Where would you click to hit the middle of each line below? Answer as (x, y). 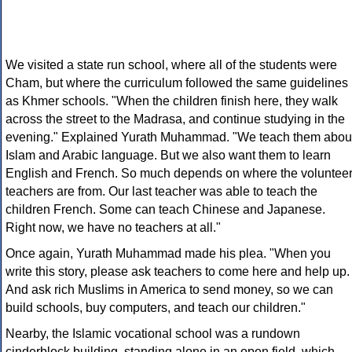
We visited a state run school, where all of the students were (171, 65)
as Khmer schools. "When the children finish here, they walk (172, 101)
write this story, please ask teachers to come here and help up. (178, 272)
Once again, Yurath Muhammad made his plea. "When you (168, 254)
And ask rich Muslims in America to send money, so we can (169, 290)
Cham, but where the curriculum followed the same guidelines (177, 83)
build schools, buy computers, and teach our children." (156, 308)
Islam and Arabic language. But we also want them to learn (168, 156)
